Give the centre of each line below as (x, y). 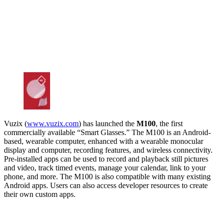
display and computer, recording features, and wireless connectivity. (108, 150)
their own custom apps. (40, 194)
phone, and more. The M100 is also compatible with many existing (107, 176)
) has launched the (108, 123)
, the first (169, 123)
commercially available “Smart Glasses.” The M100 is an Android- (107, 132)
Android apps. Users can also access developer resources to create (106, 185)
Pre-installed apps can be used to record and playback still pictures (106, 159)
